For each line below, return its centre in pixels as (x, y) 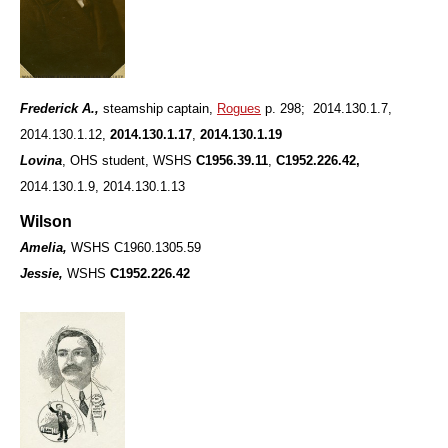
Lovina (41, 161)
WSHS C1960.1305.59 (134, 248)
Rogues (239, 109)
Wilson (46, 222)
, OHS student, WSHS (129, 161)
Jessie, (41, 274)
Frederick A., (61, 109)
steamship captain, (160, 109)
